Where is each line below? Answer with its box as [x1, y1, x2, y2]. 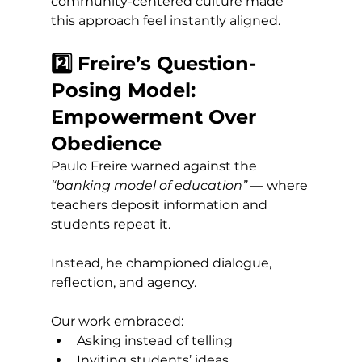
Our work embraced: [50, 314, 183, 330]
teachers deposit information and [50, 197, 271, 213]
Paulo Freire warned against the [50, 158, 260, 175]
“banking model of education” [50, 178, 247, 194]
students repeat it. [50, 217, 170, 233]
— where [246, 178, 311, 194]
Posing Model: [50, 78, 201, 103]
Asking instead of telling [76, 333, 233, 349]
